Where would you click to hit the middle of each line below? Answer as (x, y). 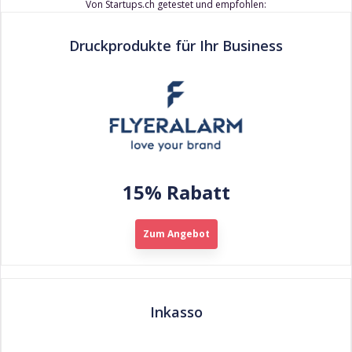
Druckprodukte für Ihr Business (176, 46)
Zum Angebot (176, 234)
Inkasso (176, 312)
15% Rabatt (176, 192)
